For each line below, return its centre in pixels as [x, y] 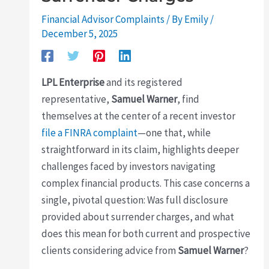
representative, [77, 99]
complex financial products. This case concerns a [146, 183]
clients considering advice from [110, 250]
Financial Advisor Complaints [103, 19]
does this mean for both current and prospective [146, 233]
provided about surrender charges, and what [138, 216]
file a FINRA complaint [90, 132]
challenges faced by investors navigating [129, 166]
